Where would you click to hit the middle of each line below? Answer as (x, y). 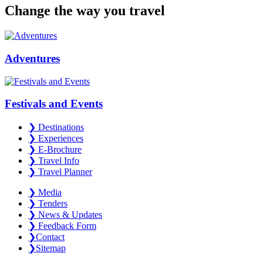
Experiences (60, 138)
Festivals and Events (54, 104)
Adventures (32, 58)
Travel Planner (64, 171)
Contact (50, 237)
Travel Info (58, 160)
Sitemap (51, 248)
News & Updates (69, 214)
